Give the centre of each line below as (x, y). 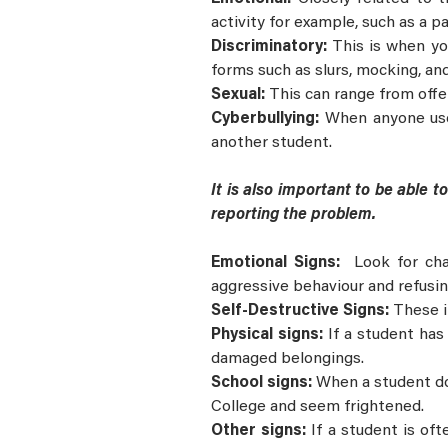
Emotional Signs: (279, 263)
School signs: (264, 383)
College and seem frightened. (317, 407)
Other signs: (261, 431)
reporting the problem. (297, 215)
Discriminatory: (272, 47)
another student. (273, 143)
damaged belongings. (287, 359)
